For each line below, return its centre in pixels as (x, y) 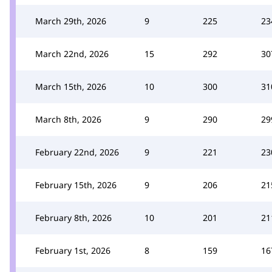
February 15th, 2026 (76, 185)
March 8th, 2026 (68, 119)
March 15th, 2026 (71, 87)
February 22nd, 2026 (77, 152)
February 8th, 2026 (73, 218)
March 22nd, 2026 (72, 54)
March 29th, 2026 (71, 21)
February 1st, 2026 (73, 250)
